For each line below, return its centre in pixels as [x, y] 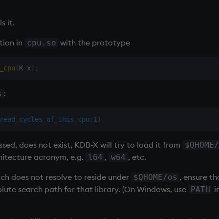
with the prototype [94, 42]
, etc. [137, 157]
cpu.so [41, 43]
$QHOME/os [155, 177]
